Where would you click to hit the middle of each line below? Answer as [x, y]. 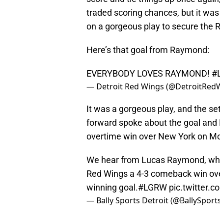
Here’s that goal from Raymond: [148, 50]
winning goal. [112, 188]
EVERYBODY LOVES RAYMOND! [149, 74]
